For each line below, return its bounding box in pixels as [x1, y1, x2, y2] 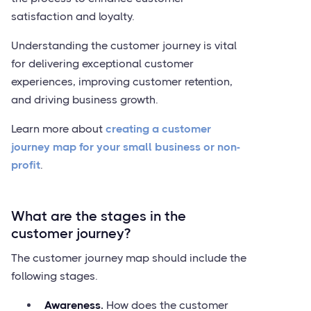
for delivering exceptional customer [11, 57, 194, 70]
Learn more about [11, 122, 106, 135]
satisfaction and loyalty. [11, 10, 135, 23]
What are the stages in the [11, 208, 186, 224]
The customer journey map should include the [11, 251, 246, 264]
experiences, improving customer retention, [11, 75, 233, 88]
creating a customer [106, 122, 211, 135]
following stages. [11, 269, 98, 283]
